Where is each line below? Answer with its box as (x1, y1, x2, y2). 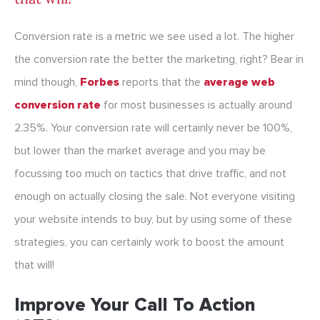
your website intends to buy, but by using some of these (14, 212, 292, 227)
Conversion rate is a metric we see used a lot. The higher (14, 29, 294, 44)
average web (204, 75, 275, 90)
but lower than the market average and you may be (14, 144, 266, 159)
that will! (14, 258, 54, 273)
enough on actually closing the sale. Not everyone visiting (14, 189, 295, 204)
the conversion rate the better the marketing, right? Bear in (14, 52, 304, 67)
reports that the (119, 75, 204, 90)
